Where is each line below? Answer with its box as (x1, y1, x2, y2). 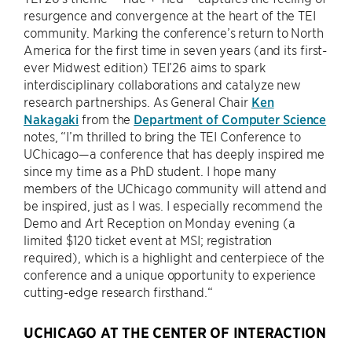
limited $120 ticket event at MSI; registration (24, 232, 273, 247)
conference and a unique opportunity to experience (24, 266, 317, 282)
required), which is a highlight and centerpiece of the (24, 249, 324, 265)
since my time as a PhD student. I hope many (24, 163, 277, 178)
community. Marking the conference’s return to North (24, 24, 324, 40)
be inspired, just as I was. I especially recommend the (24, 197, 323, 213)
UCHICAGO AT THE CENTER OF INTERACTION (24, 324, 326, 342)
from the (79, 111, 134, 126)
